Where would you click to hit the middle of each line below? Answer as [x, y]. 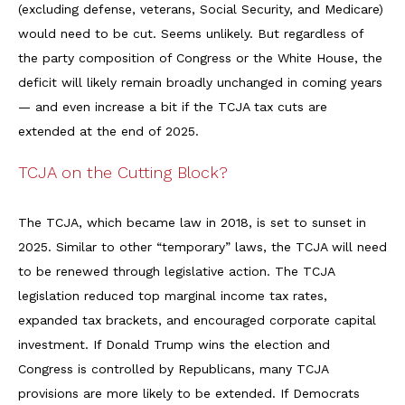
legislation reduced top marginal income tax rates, [173, 295]
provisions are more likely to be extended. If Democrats [189, 393]
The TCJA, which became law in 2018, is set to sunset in [192, 222]
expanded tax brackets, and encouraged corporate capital [197, 320]
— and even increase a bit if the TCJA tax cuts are [173, 106]
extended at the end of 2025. [108, 131]
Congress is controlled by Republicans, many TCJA [173, 368]
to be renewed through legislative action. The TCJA [176, 271]
